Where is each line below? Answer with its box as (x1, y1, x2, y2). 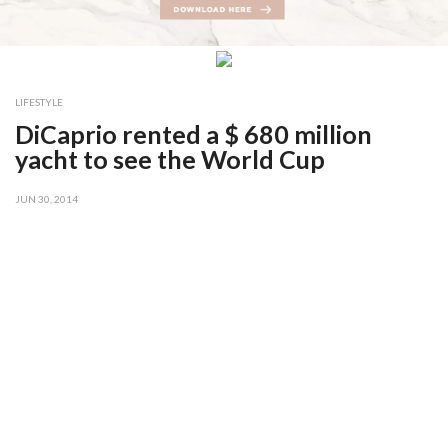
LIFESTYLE (15, 96, 63, 108)
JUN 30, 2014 (15, 193, 78, 205)
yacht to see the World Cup (15, 144, 325, 174)
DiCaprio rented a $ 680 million (15, 119, 372, 149)
